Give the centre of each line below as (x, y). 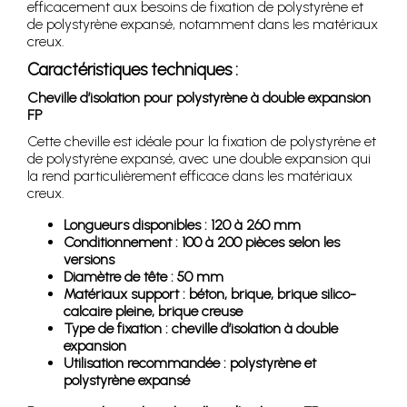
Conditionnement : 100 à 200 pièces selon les (202, 242)
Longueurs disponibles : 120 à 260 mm (182, 224)
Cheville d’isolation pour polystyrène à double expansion (199, 97)
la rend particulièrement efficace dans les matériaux (190, 175)
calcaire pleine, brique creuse (153, 311)
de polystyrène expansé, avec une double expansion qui (199, 158)
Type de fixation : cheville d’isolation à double (201, 328)
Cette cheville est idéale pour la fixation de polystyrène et (202, 141)
